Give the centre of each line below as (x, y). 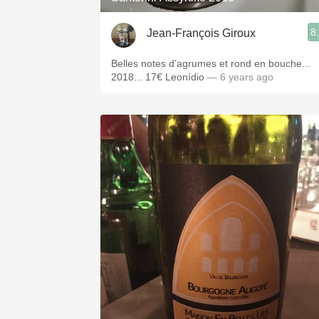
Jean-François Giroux (201, 33)
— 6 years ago (240, 77)
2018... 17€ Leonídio (159, 77)
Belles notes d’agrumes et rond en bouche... (211, 63)
